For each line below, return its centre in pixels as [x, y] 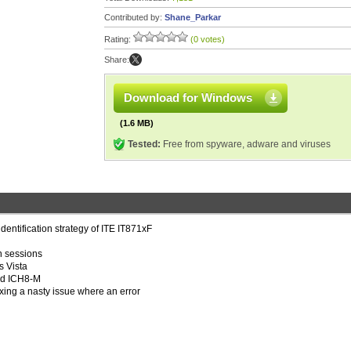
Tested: [144, 144]
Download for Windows [188, 98]
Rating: [119, 39]
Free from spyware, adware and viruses [246, 144]
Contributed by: [134, 17]
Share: [117, 60]
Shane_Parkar [193, 17]
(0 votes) [208, 39]
